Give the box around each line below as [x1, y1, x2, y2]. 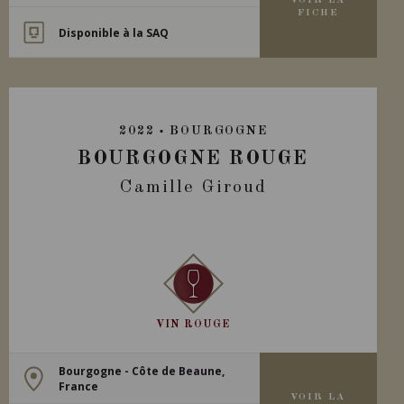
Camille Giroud [119, 179, 267, 197]
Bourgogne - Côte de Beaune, [59, 363, 225, 379]
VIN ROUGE [156, 319, 231, 330]
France [59, 378, 99, 394]
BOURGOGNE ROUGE [78, 149, 309, 169]
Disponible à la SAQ [59, 24, 170, 40]
